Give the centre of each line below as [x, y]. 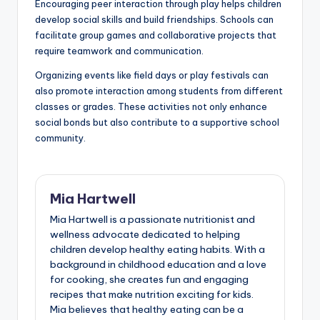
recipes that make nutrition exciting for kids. [152, 294]
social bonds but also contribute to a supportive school [157, 122]
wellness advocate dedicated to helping [145, 234]
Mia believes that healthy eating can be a [147, 309]
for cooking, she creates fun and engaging [149, 279]
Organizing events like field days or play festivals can [152, 75]
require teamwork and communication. [119, 50]
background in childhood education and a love [158, 264]
